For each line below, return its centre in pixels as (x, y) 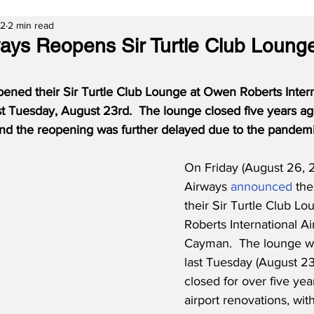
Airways (207, 186)
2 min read (31, 25)
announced (261, 186)
